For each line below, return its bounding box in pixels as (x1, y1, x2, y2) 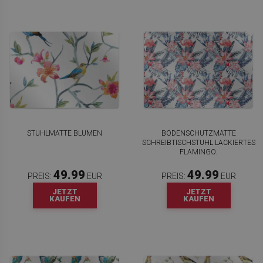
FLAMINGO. (180, 148, 217, 157)
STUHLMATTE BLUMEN (27, 129, 102, 138)
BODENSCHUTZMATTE (161, 129, 236, 138)
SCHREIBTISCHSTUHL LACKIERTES (141, 139, 255, 147)
